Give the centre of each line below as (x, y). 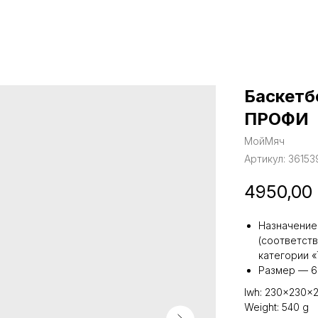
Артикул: (266, 159)
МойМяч (264, 141)
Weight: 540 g (276, 307)
